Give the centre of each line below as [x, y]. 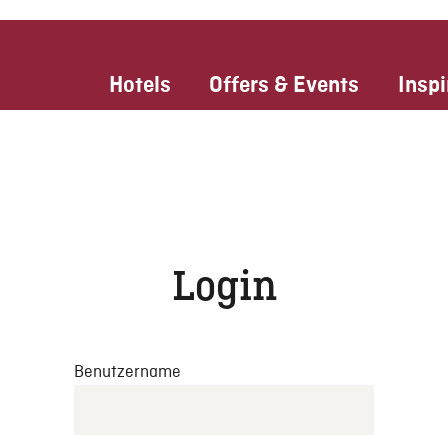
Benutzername [127, 372]
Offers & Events [284, 85]
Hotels [140, 85]
